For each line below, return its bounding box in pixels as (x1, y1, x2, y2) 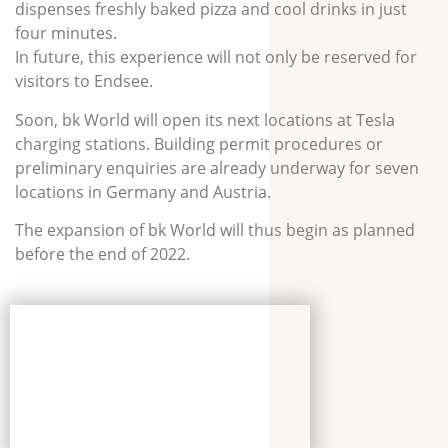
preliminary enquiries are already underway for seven (15, 156, 419, 179)
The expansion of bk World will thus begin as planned (15, 218, 415, 241)
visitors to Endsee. (15, 70, 153, 93)
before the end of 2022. (15, 242, 190, 265)
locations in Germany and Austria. (15, 180, 271, 203)
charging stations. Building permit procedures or (15, 132, 383, 155)
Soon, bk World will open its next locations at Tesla (15, 108, 395, 131)
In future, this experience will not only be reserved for (15, 46, 417, 69)
